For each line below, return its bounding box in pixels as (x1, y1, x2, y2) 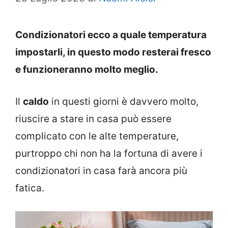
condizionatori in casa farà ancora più (15, 164, 187, 177)
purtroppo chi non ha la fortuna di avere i (15, 147, 203, 159)
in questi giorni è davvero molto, (49, 95, 198, 107)
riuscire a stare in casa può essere (15, 112, 172, 125)
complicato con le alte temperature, (15, 130, 179, 142)
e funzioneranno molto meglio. (15, 64, 158, 76)
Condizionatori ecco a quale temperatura (15, 29, 207, 41)
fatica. (15, 182, 44, 194)
